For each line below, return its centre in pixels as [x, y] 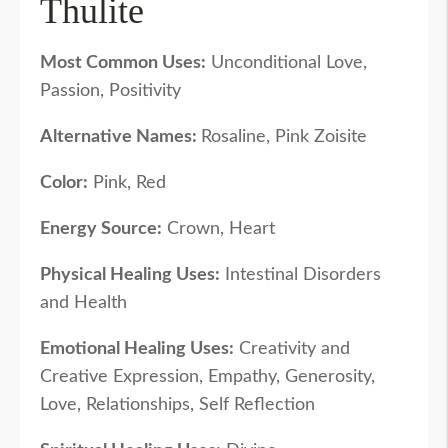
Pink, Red [127, 183]
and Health [83, 303]
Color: [64, 183]
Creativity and [292, 349]
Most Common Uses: [123, 63]
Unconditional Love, [286, 63]
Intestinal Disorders [300, 275]
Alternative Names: [120, 137]
